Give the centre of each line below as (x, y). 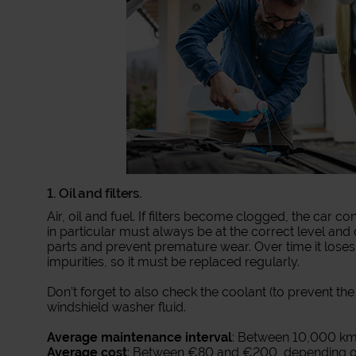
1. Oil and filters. (95, 193)
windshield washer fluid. (117, 307)
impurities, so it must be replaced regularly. (174, 262)
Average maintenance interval (140, 337)
